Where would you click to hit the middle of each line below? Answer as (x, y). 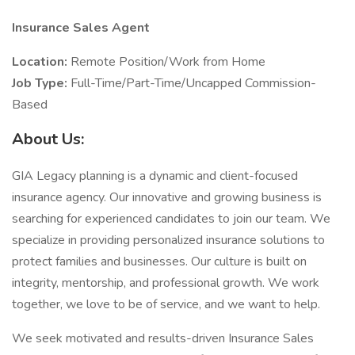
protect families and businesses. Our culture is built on (159, 261)
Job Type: (41, 83)
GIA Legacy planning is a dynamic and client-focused (155, 176)
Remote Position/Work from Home (170, 62)
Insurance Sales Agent (81, 28)
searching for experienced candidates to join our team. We (171, 219)
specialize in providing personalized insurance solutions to (168, 240)
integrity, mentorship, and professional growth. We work (166, 283)
